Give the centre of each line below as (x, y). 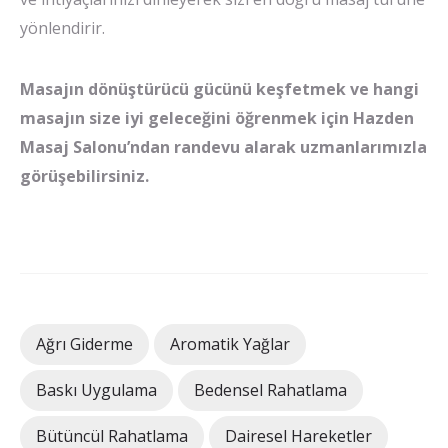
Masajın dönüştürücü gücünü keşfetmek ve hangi (219, 89)
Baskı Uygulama (96, 390)
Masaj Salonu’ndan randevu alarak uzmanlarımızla (223, 147)
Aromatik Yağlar (230, 344)
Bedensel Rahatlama (270, 390)
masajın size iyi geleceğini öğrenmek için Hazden (217, 118)
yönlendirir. (62, 28)
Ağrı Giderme (84, 344)
